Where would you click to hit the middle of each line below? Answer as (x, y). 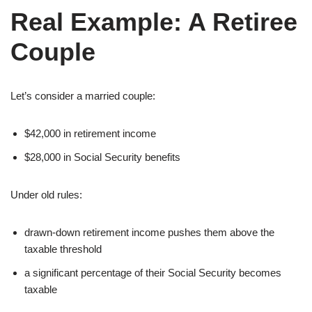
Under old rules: (46, 194)
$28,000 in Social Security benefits (102, 157)
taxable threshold (63, 249)
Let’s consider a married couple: (83, 95)
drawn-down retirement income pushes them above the (149, 232)
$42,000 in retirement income (90, 133)
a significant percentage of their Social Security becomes (153, 272)
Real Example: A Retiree (154, 22)
